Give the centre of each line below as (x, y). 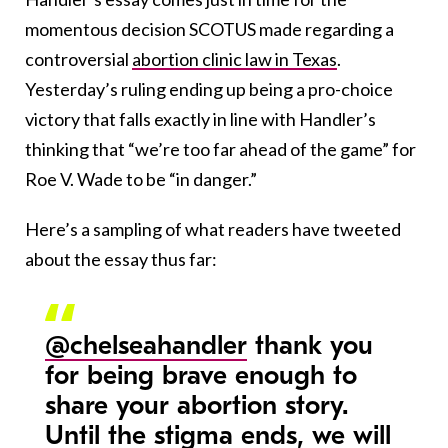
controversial (78, 59)
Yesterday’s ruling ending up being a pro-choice (209, 89)
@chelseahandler (145, 346)
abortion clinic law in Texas (234, 59)
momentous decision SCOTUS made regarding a (209, 29)
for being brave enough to (200, 376)
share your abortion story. (196, 406)
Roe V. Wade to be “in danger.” (141, 179)
